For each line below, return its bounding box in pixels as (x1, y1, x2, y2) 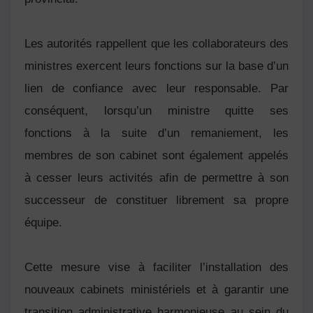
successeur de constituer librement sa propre (24, 193, 289, 207)
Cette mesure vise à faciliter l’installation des (24, 260, 289, 274)
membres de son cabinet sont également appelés (24, 148, 289, 162)
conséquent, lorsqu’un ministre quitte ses (24, 103, 289, 117)
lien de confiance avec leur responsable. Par (24, 81, 289, 95)
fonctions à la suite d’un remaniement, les (24, 126, 289, 140)
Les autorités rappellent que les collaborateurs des (24, 36, 289, 50)
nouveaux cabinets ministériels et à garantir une (24, 282, 289, 296)
